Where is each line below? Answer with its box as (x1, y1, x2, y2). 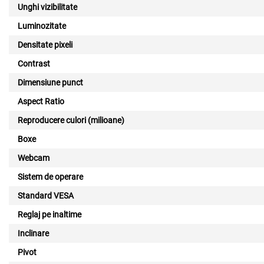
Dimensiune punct (18, 78, 83, 87)
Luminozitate (18, 21, 66, 31)
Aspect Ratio (18, 97, 64, 106)
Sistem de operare (18, 172, 83, 181)
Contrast (18, 59, 50, 68)
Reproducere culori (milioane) (18, 115, 124, 125)
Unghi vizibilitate (18, 2, 77, 12)
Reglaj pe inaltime (18, 210, 81, 219)
